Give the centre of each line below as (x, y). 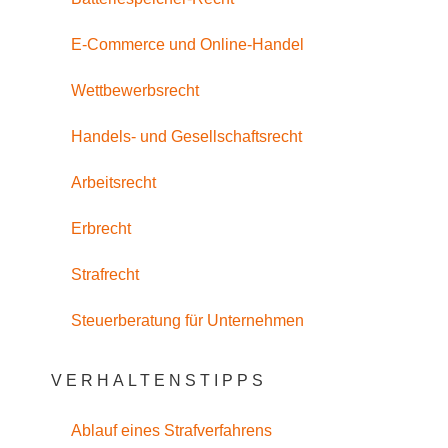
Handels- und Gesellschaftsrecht (186, 137)
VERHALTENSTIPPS (158, 381)
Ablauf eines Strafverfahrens (171, 430)
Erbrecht (100, 229)
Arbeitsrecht (113, 183)
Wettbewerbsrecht (134, 91)
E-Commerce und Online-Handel (187, 45)
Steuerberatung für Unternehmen (187, 321)
